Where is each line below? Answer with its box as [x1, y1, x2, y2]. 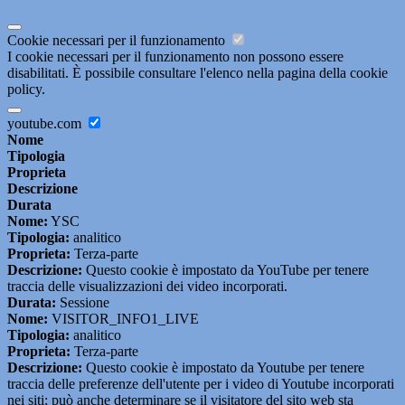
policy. [7, 81, 45, 98]
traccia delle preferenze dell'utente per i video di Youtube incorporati [7, 376, 394, 392]
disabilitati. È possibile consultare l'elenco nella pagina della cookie [7, 65, 388, 81]
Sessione [56, 295, 109, 311]
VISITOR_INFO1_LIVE [48, 311, 199, 327]
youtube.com [7, 116, 85, 132]
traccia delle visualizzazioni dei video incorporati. [7, 278, 287, 295]
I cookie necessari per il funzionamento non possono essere [7, 49, 344, 65]
